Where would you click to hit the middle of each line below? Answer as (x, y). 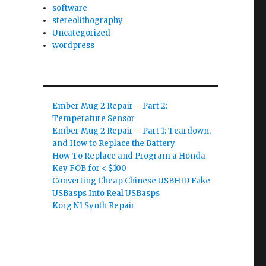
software (70, 8)
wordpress (74, 45)
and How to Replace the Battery (114, 143)
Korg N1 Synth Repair (94, 206)
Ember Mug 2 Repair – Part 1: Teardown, (132, 131)
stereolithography (88, 20)
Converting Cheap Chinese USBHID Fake (132, 181)
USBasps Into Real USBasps (106, 193)
